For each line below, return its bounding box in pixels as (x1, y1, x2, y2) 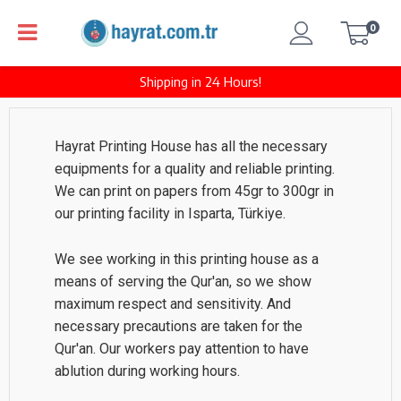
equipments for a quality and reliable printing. (55, 160, 335, 177)
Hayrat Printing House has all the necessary (55, 138, 328, 155)
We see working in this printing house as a (55, 251, 319, 268)
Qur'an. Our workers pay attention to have (55, 340, 309, 357)
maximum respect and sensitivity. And (55, 295, 291, 312)
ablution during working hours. (55, 363, 240, 380)
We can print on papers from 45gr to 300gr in (55, 183, 334, 200)
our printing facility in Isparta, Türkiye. (55, 205, 286, 222)
